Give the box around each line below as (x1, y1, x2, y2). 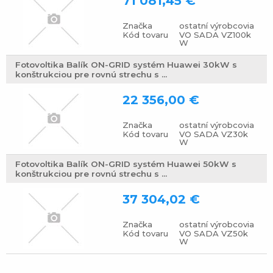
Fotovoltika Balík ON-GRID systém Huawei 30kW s (15, 60, 237, 70)
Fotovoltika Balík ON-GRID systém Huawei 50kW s (15, 159, 236, 169)
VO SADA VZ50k (179, 228, 249, 238)
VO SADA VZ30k (179, 129, 249, 139)
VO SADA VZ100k (179, 29, 252, 40)
